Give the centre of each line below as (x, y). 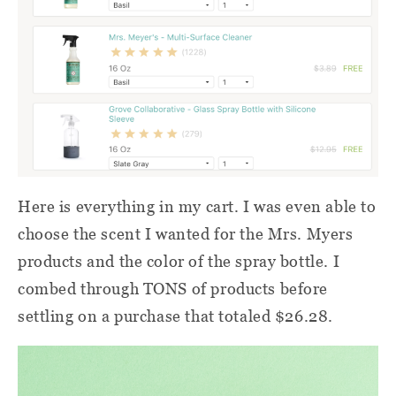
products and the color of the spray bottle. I (179, 262)
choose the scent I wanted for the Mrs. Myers (186, 234)
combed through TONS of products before (173, 289)
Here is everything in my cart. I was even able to (197, 207)
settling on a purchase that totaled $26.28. (175, 316)
